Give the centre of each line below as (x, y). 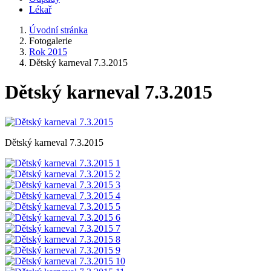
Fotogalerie (51, 41)
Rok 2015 (48, 52)
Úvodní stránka (58, 30)
